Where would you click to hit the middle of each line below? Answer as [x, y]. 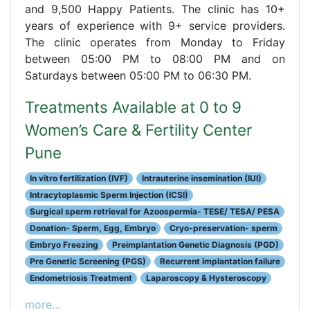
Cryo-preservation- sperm [223, 228]
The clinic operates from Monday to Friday [155, 42]
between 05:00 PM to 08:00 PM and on [155, 58]
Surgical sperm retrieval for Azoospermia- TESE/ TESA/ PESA [155, 211]
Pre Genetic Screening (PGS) [88, 261]
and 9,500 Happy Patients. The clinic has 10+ [155, 9]
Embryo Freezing [64, 244]
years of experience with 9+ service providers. [155, 25]
